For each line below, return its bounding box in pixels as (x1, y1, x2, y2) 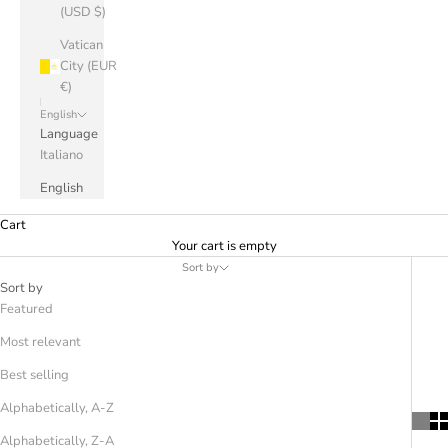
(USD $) (60, 3, 106, 21)
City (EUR (60, 57, 117, 75)
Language (40, 125, 98, 143)
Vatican (60, 36, 103, 54)
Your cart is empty (171, 237, 277, 255)
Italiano (40, 146, 83, 164)
